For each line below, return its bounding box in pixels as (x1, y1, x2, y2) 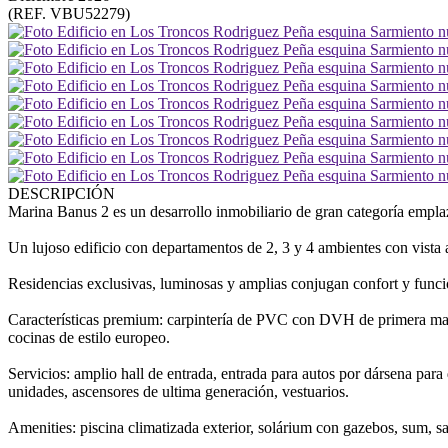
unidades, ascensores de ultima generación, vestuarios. (8, 383, 349, 400)
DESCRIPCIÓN (8, 185, 115, 202)
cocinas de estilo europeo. (8, 329, 170, 346)
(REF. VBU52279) (8, 5, 130, 22)
